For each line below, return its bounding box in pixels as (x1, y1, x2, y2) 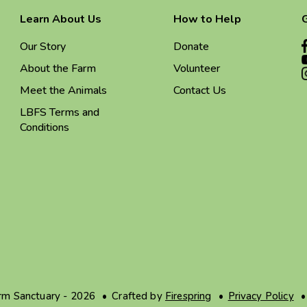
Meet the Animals (20, 82, 107, 98)
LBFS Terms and (20, 104, 99, 120)
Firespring (164, 288, 212, 303)
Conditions (20, 119, 69, 135)
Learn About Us (20, 11, 101, 27)
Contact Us (173, 82, 226, 98)
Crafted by (112, 288, 165, 303)
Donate (173, 38, 209, 54)
